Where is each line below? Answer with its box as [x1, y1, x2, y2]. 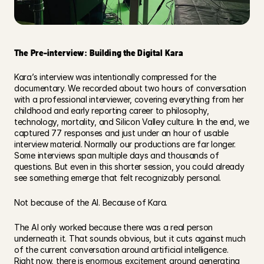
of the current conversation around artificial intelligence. [14, 244, 229, 255]
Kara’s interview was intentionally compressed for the [14, 71, 217, 82]
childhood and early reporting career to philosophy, [14, 105, 209, 115]
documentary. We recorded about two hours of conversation [14, 82, 246, 93]
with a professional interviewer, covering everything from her [14, 94, 244, 104]
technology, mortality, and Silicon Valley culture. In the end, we [14, 116, 249, 127]
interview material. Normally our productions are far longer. [14, 138, 236, 149]
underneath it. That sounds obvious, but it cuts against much [14, 233, 246, 243]
